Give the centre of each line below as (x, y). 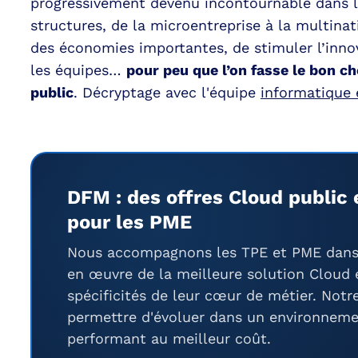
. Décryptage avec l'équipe (167, 92)
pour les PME (129, 222)
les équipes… (78, 70)
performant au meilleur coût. (169, 338)
